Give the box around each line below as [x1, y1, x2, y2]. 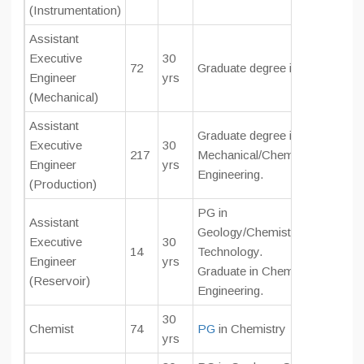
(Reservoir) [29, 274, 90, 288]
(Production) [29, 177, 97, 191]
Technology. [197, 245, 262, 258]
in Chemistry [215, 322, 286, 336]
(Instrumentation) [29, 3, 121, 17]
